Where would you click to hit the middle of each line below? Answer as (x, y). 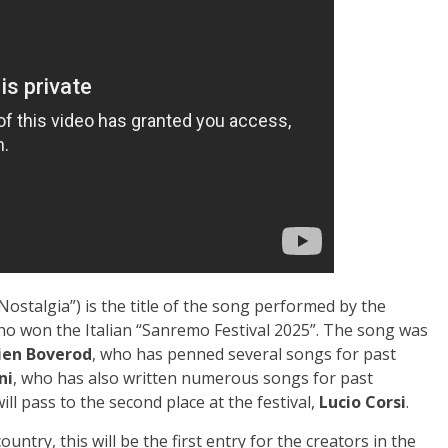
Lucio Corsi (362, 401)
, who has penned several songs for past (244, 353)
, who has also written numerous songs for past (193, 377)
